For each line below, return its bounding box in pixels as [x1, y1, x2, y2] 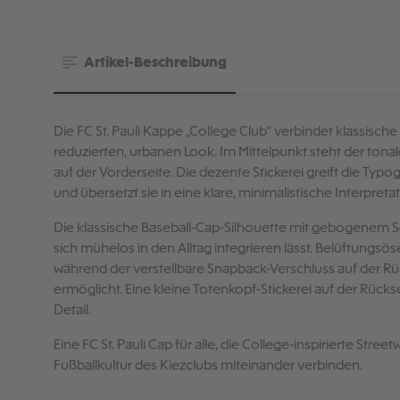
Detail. [54, 304, 91, 317]
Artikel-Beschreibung [80, 55, 227, 71]
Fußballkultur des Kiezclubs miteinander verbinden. [54, 359, 362, 372]
